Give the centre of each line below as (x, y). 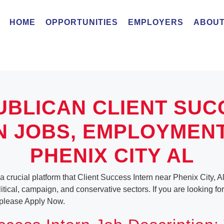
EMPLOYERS (156, 22)
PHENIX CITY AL (112, 155)
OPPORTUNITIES (82, 22)
